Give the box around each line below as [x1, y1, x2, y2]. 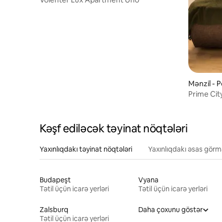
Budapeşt [40, 175, 71, 185]
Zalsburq [40, 205, 68, 215]
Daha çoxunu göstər [138, 205, 203, 215]
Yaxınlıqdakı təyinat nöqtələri [40, 145, 132, 154]
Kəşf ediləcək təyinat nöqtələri [40, 121, 188, 136]
